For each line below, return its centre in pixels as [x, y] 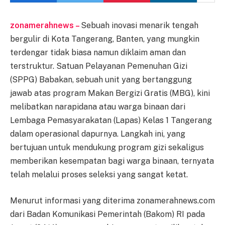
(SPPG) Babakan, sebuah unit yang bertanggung [101, 80]
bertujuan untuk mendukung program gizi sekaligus [107, 147]
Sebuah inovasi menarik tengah [140, 25]
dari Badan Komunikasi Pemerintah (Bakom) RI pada [107, 214]
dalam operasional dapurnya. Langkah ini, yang [98, 134]
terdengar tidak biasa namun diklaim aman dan [98, 52]
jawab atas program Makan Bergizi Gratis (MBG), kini [110, 93]
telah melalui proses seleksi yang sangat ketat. [99, 175]
